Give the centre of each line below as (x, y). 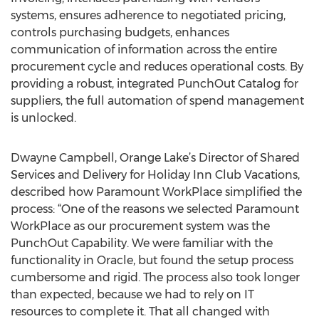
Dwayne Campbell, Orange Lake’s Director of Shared (155, 158)
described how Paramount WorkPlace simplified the (156, 192)
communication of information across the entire (144, 49)
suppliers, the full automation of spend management (157, 101)
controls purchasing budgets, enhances (120, 32)
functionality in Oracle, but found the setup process (152, 260)
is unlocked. (43, 118)
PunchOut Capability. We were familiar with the (142, 243)
